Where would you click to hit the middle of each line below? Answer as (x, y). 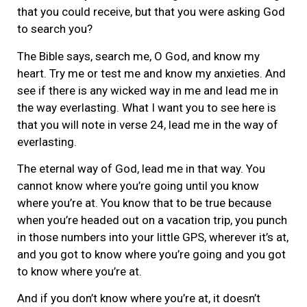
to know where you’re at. (79, 271)
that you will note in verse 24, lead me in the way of (148, 124)
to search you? (55, 29)
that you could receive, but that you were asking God (151, 12)
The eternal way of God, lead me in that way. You (141, 168)
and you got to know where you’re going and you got (151, 254)
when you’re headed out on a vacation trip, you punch (152, 220)
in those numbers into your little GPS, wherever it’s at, (153, 237)
